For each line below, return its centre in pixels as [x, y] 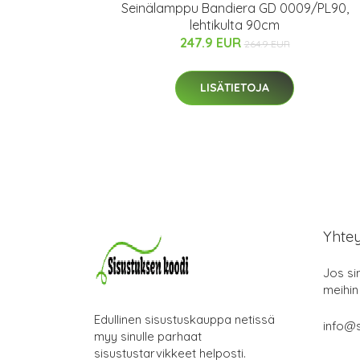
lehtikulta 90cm [235, 25]
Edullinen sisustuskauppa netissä [184, 319]
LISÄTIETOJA [235, 88]
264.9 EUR [267, 44]
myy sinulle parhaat [148, 336]
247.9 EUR [212, 43]
